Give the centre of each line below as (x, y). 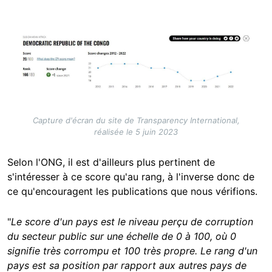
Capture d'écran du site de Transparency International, (136, 120)
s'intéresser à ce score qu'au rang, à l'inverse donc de (131, 176)
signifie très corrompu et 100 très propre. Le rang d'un (132, 250)
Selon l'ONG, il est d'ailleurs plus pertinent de (111, 162)
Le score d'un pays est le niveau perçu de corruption (132, 221)
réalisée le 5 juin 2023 (136, 131)
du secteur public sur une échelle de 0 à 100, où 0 (122, 236)
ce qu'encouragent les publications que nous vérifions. (132, 191)
